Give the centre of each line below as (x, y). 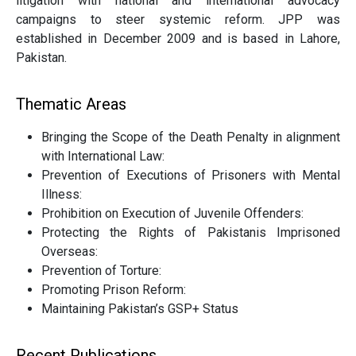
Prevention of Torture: (101, 271)
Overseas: (70, 252)
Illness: (62, 194)
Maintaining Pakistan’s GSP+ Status (140, 309)
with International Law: (106, 156)
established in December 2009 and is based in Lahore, (178, 39)
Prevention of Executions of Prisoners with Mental (191, 175)
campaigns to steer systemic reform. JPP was (178, 19)
